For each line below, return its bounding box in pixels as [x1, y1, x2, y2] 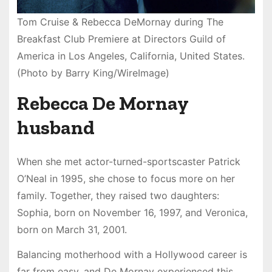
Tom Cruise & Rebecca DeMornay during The [16, 16, 223, 29]
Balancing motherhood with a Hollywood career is [16, 248, 247, 260]
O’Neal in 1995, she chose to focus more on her [16, 172, 235, 185]
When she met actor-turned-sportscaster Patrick [16, 155, 240, 168]
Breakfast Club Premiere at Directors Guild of [16, 33, 226, 46]
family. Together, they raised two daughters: [16, 189, 219, 202]
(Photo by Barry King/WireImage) [16, 67, 169, 80]
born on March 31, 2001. [16, 223, 127, 236]
